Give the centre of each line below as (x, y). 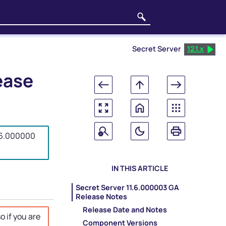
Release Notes (102, 196)
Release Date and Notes (125, 209)
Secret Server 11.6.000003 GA (128, 187)
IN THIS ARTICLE (140, 168)
